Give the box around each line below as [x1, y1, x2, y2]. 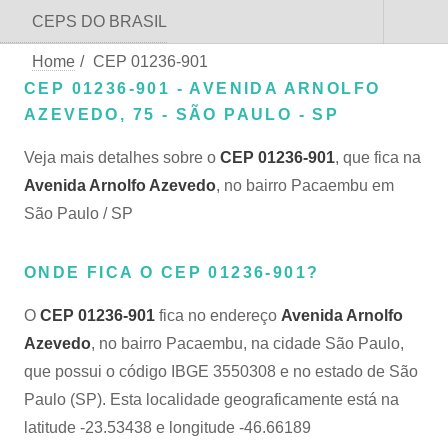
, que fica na [335, 149, 421, 166]
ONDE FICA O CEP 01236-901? [24, 264, 320, 281]
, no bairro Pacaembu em [216, 177, 394, 194]
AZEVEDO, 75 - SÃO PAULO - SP [24, 106, 340, 123]
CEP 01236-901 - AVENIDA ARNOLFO [24, 80, 381, 97]
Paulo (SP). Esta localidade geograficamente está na [24, 391, 399, 408]
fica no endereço [155, 307, 281, 324]
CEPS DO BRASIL [32, 13, 167, 30]
